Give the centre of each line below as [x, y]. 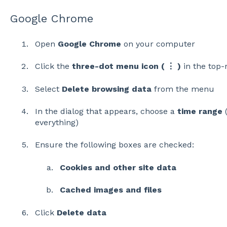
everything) [56, 122]
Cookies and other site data [118, 167]
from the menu [183, 89]
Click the [53, 66]
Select [48, 89]
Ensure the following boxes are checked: [114, 145]
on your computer [158, 44]
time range [200, 111]
